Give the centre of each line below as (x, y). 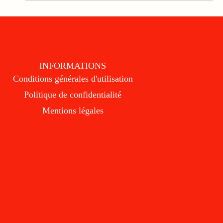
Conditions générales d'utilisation (73, 78)
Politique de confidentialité (73, 94)
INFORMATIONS (73, 65)
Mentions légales (73, 110)
